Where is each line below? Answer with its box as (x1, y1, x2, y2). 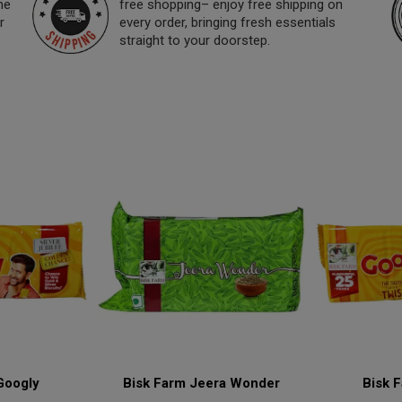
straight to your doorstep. (119, 32, 270, 48)
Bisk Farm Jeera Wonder (122, 375, 280, 391)
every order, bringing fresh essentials (119, 14, 336, 31)
